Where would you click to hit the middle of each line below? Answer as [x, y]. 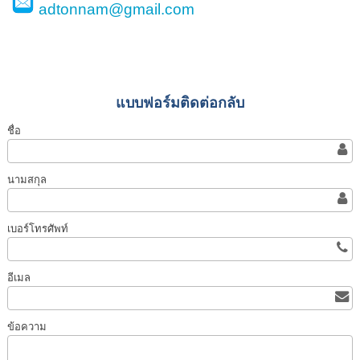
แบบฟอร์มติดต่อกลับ [180, 102]
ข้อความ [27, 326]
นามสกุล [27, 179]
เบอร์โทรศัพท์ [38, 228]
